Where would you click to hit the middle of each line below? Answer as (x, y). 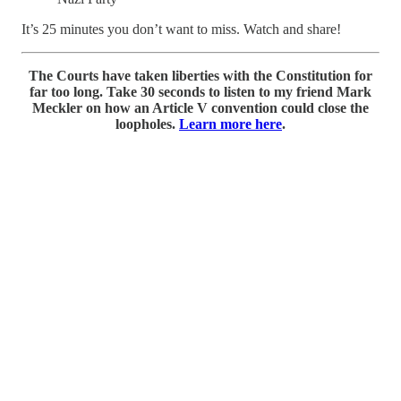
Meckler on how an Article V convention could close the (200, 107)
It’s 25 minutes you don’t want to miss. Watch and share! (181, 29)
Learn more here (230, 124)
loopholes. (147, 124)
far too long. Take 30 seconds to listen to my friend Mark (200, 91)
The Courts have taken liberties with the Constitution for (200, 75)
